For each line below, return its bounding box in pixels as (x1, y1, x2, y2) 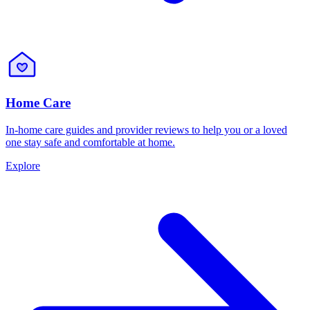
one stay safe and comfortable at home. (6, 136, 175, 148)
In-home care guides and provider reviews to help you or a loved (6, 123, 287, 136)
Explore (6, 159, 40, 172)
